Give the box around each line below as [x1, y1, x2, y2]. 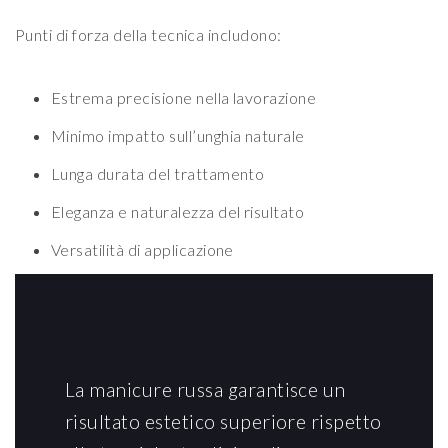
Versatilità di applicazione [51, 240, 234, 260]
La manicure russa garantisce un [65, 378, 346, 402]
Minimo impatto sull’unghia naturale [51, 126, 305, 146]
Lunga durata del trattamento [51, 164, 265, 184]
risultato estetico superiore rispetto [65, 410, 382, 434]
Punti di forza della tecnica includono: [15, 25, 282, 45]
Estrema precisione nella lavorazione [51, 88, 317, 108]
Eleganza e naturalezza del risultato [51, 202, 305, 222]
